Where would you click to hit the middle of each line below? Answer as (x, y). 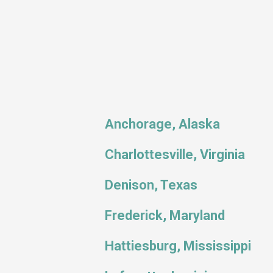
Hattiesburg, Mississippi (178, 246)
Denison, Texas (151, 185)
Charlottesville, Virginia (175, 154)
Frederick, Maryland (165, 215)
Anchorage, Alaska (162, 124)
